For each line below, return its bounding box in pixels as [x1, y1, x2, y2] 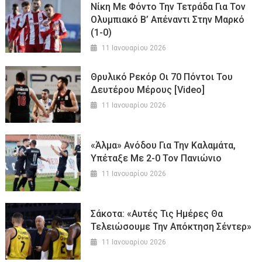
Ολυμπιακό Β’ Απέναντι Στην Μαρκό [91, 14, 245, 26]
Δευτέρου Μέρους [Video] [91, 84, 205, 96]
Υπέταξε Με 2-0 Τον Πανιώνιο [91, 153, 222, 164]
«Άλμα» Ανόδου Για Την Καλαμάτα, [91, 140, 236, 151]
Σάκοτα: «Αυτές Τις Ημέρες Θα [91, 208, 223, 219]
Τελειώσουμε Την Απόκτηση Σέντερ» [91, 220, 252, 232]
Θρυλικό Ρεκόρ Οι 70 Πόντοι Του [91, 71, 233, 83]
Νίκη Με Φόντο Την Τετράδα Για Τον [91, 1, 246, 13]
